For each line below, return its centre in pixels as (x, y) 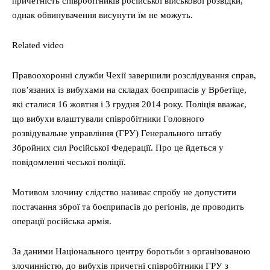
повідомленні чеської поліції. (69, 162)
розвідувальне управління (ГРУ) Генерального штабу (117, 133)
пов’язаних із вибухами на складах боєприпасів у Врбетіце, (129, 90)
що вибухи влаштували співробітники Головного (108, 119)
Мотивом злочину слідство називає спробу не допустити (124, 192)
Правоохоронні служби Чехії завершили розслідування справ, (134, 75)
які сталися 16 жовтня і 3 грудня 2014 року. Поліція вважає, (129, 104)
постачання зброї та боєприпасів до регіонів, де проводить (128, 207)
